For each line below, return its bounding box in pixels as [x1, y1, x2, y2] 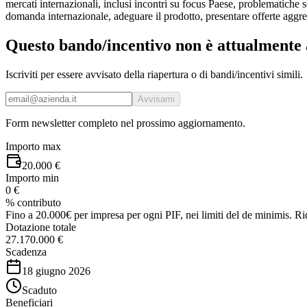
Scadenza [5, 245, 47, 258]
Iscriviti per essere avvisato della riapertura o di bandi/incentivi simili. [5, 68, 303, 80]
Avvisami [138, 93, 175, 104]
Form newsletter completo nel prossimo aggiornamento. [5, 116, 245, 129]
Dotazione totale [5, 221, 76, 233]
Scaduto [22, 284, 57, 296]
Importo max [5, 140, 61, 152]
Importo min [5, 171, 59, 184]
